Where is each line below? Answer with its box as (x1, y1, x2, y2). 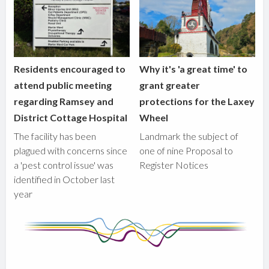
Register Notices (139, 159, 209, 171)
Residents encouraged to (14, 63, 126, 75)
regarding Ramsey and (14, 95, 114, 107)
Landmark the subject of (139, 130, 239, 142)
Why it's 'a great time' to (139, 63, 248, 75)
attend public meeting (14, 79, 112, 91)
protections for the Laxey (139, 95, 255, 107)
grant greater (139, 79, 201, 91)
